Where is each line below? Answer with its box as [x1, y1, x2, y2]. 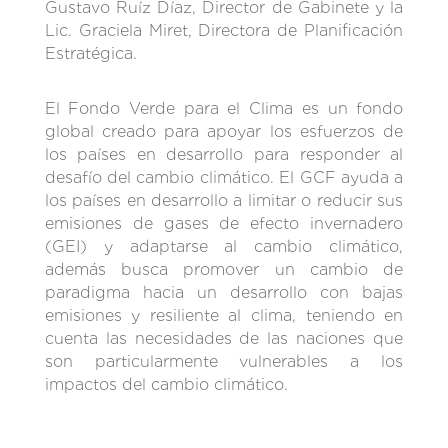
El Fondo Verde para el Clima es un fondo [44, 99, 404, 119]
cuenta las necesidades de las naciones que [44, 329, 404, 349]
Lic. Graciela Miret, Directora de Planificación [44, 21, 404, 41]
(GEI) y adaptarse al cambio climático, [44, 237, 404, 257]
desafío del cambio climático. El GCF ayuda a [44, 168, 404, 188]
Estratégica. [44, 44, 137, 64]
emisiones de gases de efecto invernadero [44, 214, 404, 234]
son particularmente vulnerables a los [44, 352, 404, 372]
